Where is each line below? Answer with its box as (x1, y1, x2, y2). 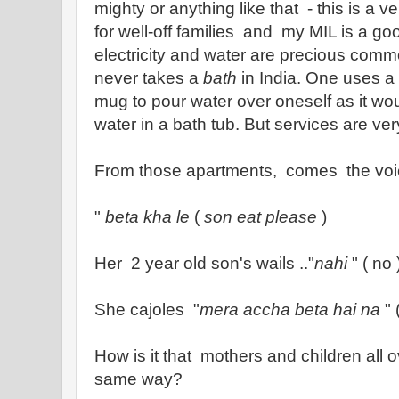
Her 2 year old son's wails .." (94, 254, 314, 273)
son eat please (199, 208, 317, 226)
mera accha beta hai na (199, 300, 380, 319)
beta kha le (105, 208, 190, 226)
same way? (94, 370, 183, 388)
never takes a (94, 69, 203, 87)
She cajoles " (94, 300, 199, 319)
